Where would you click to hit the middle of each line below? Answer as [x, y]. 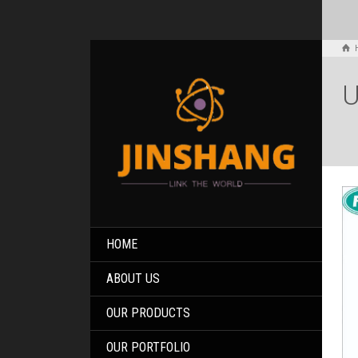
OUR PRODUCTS [149, 313]
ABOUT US [133, 279]
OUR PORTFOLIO [149, 348]
